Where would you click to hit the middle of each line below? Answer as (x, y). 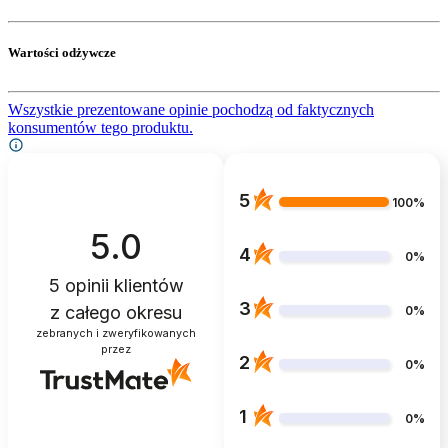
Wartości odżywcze (62, 52)
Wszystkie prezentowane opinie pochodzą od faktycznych (191, 109)
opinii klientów (121, 285)
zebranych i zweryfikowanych (116, 333)
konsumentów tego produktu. (100, 127)
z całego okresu (116, 312)
